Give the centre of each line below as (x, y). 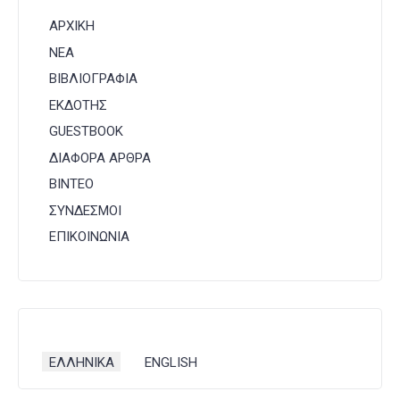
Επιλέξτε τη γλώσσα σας (108, 361)
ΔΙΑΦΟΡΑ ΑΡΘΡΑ (100, 158)
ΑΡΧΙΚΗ (71, 26)
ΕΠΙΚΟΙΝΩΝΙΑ (89, 237)
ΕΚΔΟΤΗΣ (78, 105)
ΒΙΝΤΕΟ (71, 184)
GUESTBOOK (86, 132)
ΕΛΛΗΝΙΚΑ (81, 362)
